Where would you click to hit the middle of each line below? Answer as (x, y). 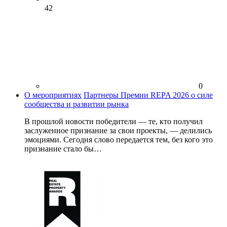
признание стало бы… (63, 148)
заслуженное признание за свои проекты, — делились (118, 130)
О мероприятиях (53, 95)
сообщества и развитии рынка (77, 104)
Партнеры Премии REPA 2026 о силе (148, 95)
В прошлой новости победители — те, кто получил (113, 121)
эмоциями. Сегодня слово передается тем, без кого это (119, 139)
